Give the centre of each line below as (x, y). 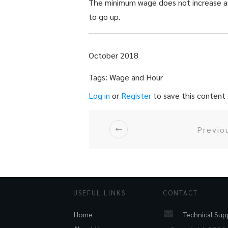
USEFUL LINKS (100, 193)
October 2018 (114, 55)
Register (136, 95)
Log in (99, 95)
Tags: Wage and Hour (126, 77)
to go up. (105, 17)
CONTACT (181, 193)
